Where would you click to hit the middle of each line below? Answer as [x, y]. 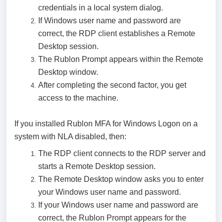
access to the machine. [78, 98]
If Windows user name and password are [110, 21]
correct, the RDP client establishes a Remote [117, 33]
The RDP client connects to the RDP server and [122, 153]
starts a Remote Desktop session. [97, 166]
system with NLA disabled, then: [70, 137]
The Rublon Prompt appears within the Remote [121, 59]
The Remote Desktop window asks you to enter [121, 179]
